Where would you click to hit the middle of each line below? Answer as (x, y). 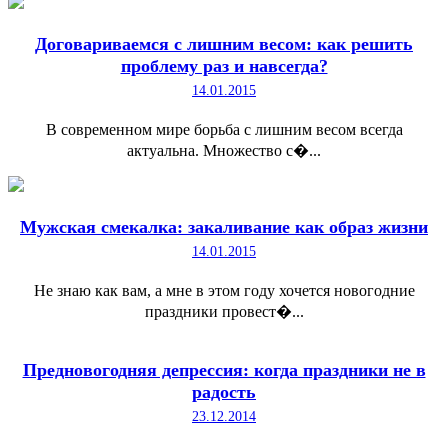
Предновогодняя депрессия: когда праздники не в (224, 370)
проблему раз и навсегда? (224, 66)
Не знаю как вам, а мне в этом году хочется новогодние (224, 291)
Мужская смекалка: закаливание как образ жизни (224, 227)
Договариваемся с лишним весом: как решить (224, 44)
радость (224, 392)
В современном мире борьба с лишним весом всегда (224, 130)
